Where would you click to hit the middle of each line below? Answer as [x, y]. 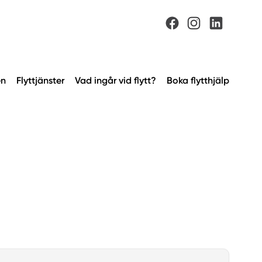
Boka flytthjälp [198, 80]
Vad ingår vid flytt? [116, 80]
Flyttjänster [40, 80]
